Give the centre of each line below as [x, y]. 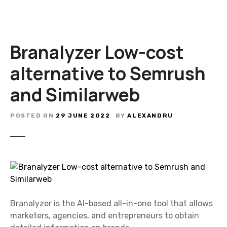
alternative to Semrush [108, 73]
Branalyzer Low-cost [97, 52]
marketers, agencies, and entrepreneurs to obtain [105, 215]
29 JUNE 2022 [83, 115]
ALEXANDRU [150, 115]
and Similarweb [75, 94]
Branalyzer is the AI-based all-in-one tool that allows [111, 203]
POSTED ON [32, 115]
